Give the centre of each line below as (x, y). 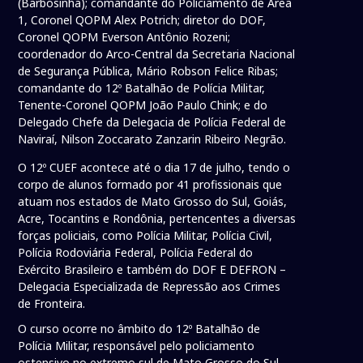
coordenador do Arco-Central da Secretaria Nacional (157, 54)
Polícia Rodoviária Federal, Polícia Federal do (136, 253)
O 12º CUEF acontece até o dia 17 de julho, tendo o (154, 168)
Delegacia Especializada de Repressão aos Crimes (149, 287)
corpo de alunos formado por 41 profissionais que (150, 185)
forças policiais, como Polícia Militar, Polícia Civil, (145, 236)
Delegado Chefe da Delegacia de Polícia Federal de (152, 122)
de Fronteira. (52, 304)
